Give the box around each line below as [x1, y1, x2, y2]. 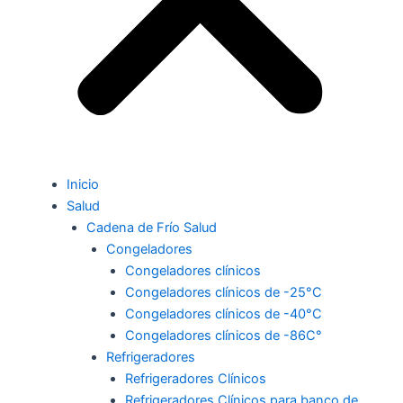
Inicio [66, 176, 99, 193]
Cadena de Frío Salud [85, 219, 217, 237]
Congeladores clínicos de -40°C [125, 306, 323, 323]
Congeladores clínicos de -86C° [125, 327, 323, 345]
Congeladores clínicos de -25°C [125, 284, 323, 301]
